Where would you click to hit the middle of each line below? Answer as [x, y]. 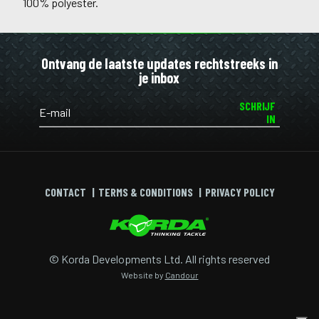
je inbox [159, 78]
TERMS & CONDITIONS [145, 192]
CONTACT [65, 192]
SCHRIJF [258, 106]
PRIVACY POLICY [240, 192]
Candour [182, 275]
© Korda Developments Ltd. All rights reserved [159, 259]
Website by [143, 275]
